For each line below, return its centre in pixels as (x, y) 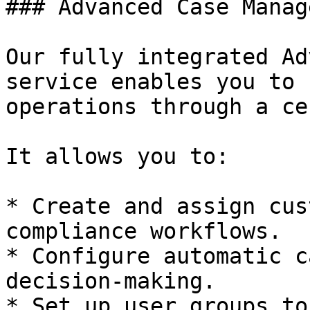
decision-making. (111, 281)
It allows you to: (117, 156)
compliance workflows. (144, 231)
